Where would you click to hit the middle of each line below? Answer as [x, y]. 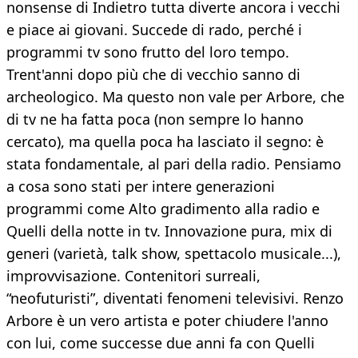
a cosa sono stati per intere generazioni [141, 187]
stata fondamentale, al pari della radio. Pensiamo [174, 164]
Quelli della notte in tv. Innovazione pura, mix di [169, 231]
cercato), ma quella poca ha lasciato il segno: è [165, 142]
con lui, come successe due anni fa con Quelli [161, 343]
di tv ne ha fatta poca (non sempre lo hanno [155, 119]
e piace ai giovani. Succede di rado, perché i [154, 30]
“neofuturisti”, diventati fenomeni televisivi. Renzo [175, 298]
